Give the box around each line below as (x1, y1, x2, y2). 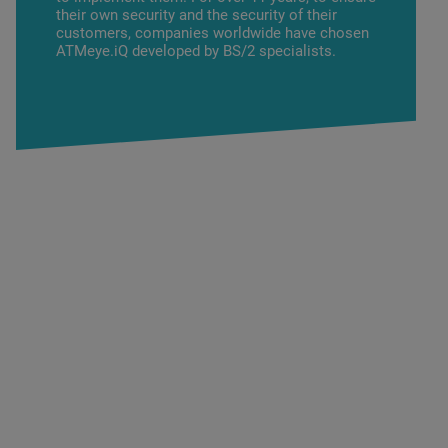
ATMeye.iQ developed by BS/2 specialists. (56, 42, 336, 60)
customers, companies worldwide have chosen (56, 24, 369, 42)
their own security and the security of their (56, 6, 337, 24)
